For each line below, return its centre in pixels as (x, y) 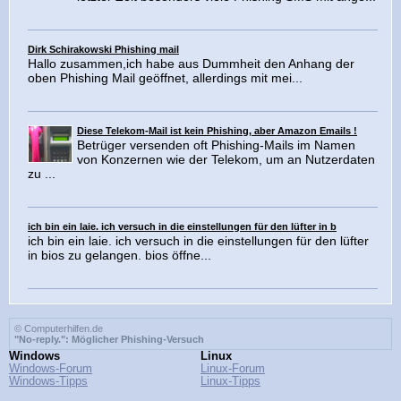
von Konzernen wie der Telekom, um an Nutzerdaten (226, 160)
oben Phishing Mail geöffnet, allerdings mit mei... (165, 78)
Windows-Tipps (48, 382)
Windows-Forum (51, 369)
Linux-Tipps (230, 382)
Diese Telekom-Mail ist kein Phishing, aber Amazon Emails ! (217, 131)
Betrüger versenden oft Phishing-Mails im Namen (216, 145)
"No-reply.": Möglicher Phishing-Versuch (109, 340)
